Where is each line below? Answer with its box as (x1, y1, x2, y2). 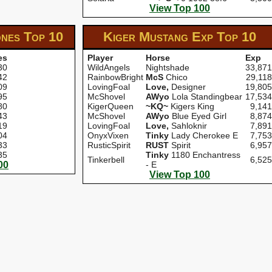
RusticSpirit (87, 140, 131, 150)
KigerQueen (87, 101, 134, 111)
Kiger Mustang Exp (103, 29, 217, 44)
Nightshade (146, 63, 189, 72)
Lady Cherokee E (169, 131, 238, 140)
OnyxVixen (87, 131, 129, 140)
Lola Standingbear (169, 92, 242, 101)
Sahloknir (169, 121, 207, 131)
